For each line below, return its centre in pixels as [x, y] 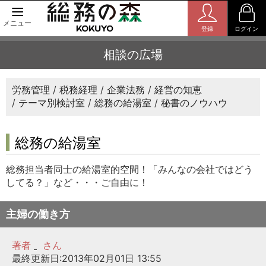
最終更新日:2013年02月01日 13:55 [87, 259]
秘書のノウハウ [194, 103]
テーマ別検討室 [52, 103]
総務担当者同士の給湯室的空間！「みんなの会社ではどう [129, 170]
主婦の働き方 [38, 214]
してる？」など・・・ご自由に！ [77, 183]
